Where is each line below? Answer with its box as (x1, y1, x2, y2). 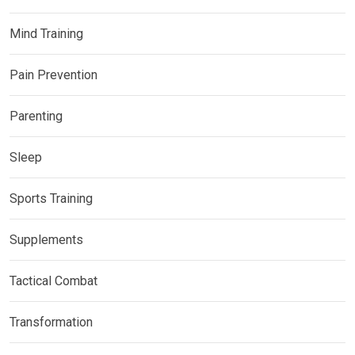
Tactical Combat (10, 273, 101, 288)
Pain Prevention (10, 67, 97, 82)
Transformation (10, 314, 93, 330)
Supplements (10, 231, 83, 247)
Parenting (10, 108, 63, 124)
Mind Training (10, 25, 83, 41)
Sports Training (10, 190, 93, 206)
